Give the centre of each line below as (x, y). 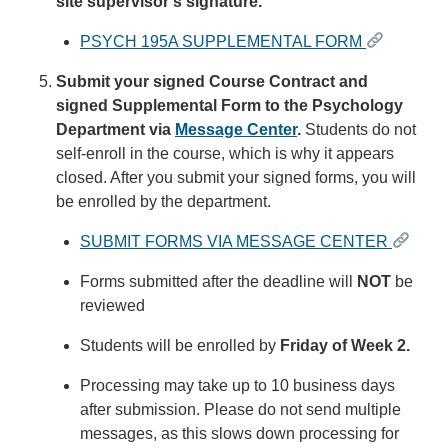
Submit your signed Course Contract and (212, 81)
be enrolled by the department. (163, 201)
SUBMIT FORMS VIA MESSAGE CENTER (236, 241)
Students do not (360, 129)
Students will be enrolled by (180, 345)
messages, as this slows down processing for (239, 433)
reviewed (114, 305)
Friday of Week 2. (345, 345)
